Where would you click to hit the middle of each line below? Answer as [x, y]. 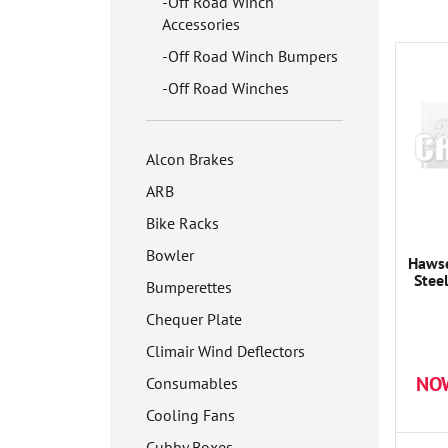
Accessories [201, 24]
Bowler [170, 255]
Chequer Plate [194, 319]
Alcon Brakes [190, 159]
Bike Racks [182, 223]
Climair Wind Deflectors [225, 351]
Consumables [192, 383]
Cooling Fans [190, 415]
